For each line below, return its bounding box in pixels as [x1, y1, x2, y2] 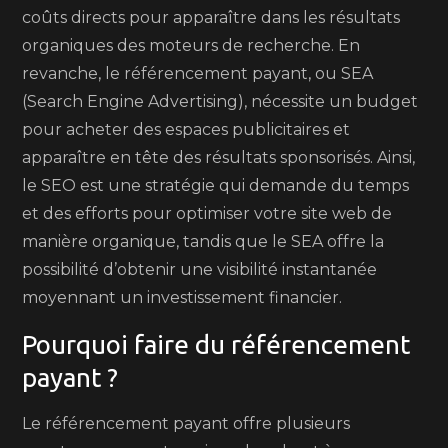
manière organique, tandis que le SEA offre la [22, 232, 385, 251]
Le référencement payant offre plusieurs [22, 414, 351, 433]
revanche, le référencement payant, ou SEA [22, 64, 374, 83]
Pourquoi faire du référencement [22, 330, 411, 359]
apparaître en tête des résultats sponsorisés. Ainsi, [22, 148, 416, 167]
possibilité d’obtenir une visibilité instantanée [22, 260, 378, 279]
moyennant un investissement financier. [22, 288, 343, 307]
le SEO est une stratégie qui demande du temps [22, 176, 410, 195]
